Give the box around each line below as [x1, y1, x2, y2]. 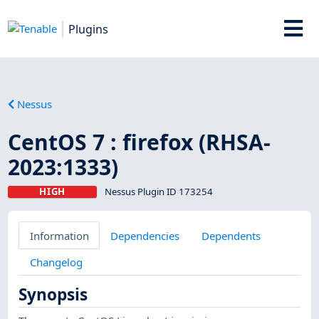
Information [29, 228, 89, 243]
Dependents [201, 228, 261, 243]
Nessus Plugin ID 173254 [104, 184, 213, 198]
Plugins [68, 21, 109, 37]
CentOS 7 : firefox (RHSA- [8, 127, 271, 157]
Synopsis [19, 283, 88, 306]
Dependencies [110, 228, 180, 243]
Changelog [29, 254, 83, 269]
